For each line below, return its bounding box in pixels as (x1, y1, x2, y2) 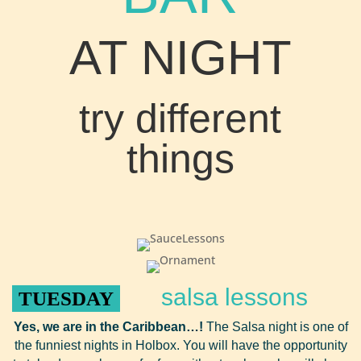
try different (79, 96, 282, 141)
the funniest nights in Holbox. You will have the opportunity (14, 338, 347, 352)
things (126, 136, 234, 181)
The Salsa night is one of (202, 320, 348, 334)
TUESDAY (19, 288, 114, 309)
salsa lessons (161, 284, 308, 310)
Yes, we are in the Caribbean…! (13, 320, 203, 334)
